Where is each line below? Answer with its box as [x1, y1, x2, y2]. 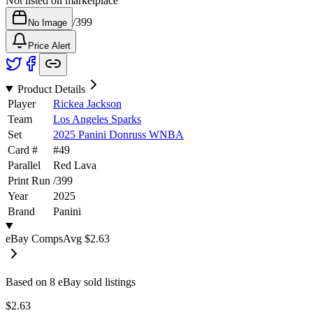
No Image [28, 17, 67, 28]
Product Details [17, 82, 85, 95]
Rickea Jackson [53, 97, 122, 110]
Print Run [8, 174, 50, 187]
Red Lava [53, 159, 96, 171]
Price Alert [28, 40, 71, 51]
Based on [6, 275, 50, 288]
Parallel [8, 159, 41, 171]
